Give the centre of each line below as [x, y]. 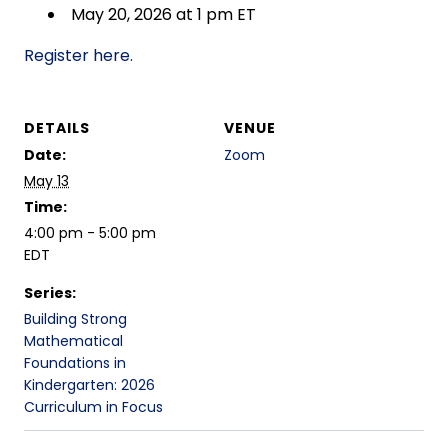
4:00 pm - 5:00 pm [90, 233]
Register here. [78, 56]
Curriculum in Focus [93, 407]
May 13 [46, 181]
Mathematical [73, 341]
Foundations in [75, 363]
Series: [50, 293]
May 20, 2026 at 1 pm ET [163, 15]
